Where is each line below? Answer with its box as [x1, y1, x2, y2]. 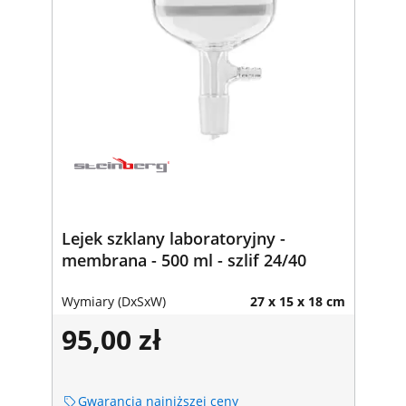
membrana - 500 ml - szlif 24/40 [61, 248, 306, 271]
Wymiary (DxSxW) [61, 292, 166, 310]
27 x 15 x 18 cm [249, 292, 345, 310]
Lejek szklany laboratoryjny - [61, 227, 285, 249]
